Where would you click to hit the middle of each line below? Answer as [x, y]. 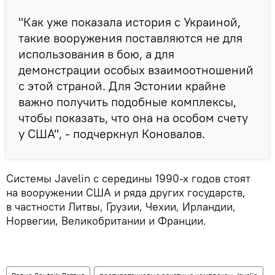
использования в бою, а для [96, 54]
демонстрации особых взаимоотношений [136, 70]
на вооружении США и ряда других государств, [126, 193]
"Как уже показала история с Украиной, [130, 22]
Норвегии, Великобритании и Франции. [106, 221]
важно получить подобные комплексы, [127, 102]
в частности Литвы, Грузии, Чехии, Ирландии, [121, 207]
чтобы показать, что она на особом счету [133, 118]
